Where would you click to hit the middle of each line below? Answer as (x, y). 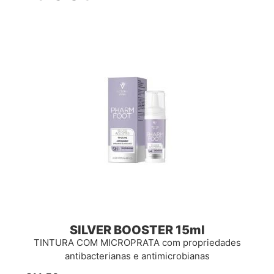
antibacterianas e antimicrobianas (137, 256)
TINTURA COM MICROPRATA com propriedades (137, 242)
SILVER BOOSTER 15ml (137, 230)
